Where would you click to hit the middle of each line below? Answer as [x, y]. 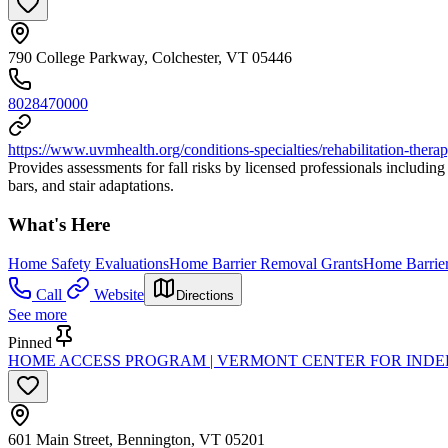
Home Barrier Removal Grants [266, 263]
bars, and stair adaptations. [91, 186]
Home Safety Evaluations [88, 263]
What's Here [59, 225]
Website [119, 294]
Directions [205, 295]
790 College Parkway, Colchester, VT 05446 [150, 58]
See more [37, 314]
